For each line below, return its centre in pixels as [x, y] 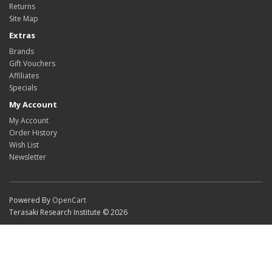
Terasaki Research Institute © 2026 [68, 212]
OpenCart [69, 200]
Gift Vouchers [32, 63]
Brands [22, 51]
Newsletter [28, 157]
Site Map [24, 19]
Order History [33, 133]
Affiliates [24, 76]
